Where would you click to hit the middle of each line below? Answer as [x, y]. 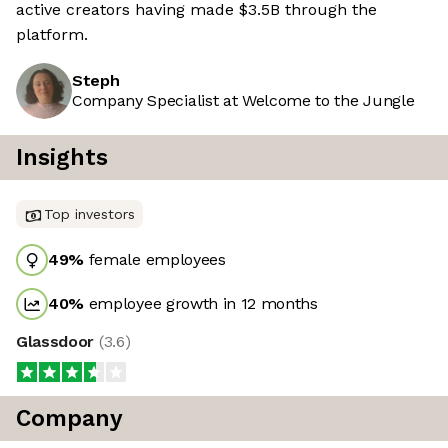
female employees [155, 260]
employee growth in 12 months [201, 304]
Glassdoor [57, 342]
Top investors [89, 214]
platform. [52, 35]
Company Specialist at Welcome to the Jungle [243, 101]
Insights [62, 158]
